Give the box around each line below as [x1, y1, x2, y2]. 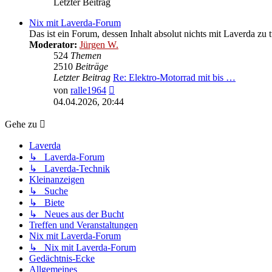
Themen [70, 50, 101, 61]
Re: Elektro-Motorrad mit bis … [113, 72, 236, 83]
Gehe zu [5, 119, 37, 130]
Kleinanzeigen [29, 174, 84, 185]
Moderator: [29, 39, 77, 50]
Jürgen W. [80, 39, 118, 50]
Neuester [114, 83, 148, 93]
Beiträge [75, 61, 108, 72]
